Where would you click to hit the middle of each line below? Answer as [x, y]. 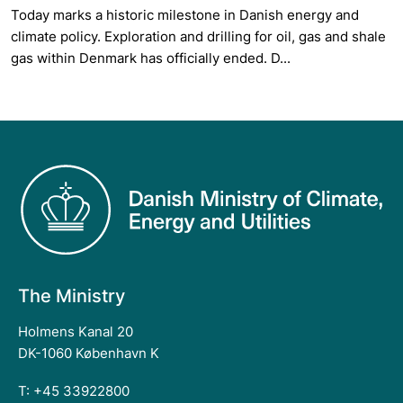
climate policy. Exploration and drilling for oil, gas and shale [198, 37]
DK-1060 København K [89, 353]
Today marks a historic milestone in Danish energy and [185, 15]
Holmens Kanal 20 [76, 331]
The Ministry [72, 296]
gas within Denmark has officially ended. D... [151, 58]
